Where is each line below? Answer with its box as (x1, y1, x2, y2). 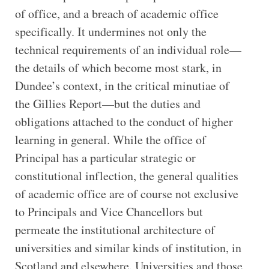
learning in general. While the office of (14, 131, 206, 148)
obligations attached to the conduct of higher (14, 113, 233, 130)
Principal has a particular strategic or (14, 150, 196, 166)
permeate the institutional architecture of (14, 222, 215, 238)
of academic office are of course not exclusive (14, 186, 238, 202)
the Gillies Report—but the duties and (14, 95, 201, 112)
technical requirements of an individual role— (14, 41, 241, 58)
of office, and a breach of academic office (14, 5, 219, 22)
